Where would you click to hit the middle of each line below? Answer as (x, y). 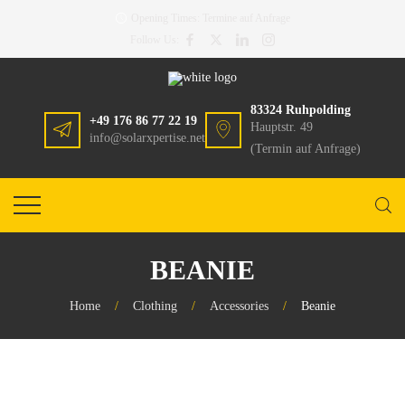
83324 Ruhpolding (301, 110)
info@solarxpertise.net (147, 138)
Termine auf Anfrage (246, 18)
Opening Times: (166, 18)
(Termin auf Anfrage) (306, 149)
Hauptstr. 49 (282, 127)
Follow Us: (155, 40)
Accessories (239, 306)
